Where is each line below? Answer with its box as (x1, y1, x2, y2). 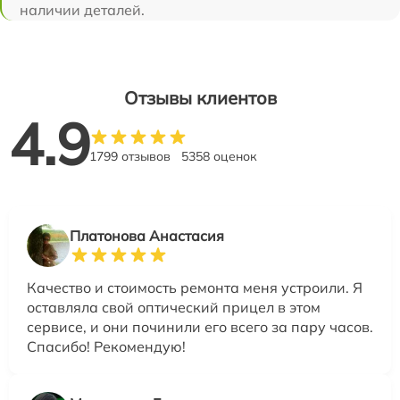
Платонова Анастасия (70, 227, 224, 246)
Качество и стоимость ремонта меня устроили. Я (27, 279, 362, 297)
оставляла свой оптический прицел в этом (27, 298, 321, 317)
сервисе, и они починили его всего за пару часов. (27, 318, 373, 337)
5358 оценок (181, 148, 257, 165)
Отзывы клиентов (123, 87, 277, 110)
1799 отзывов (89, 148, 171, 165)
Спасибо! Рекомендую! (27, 337, 186, 356)
